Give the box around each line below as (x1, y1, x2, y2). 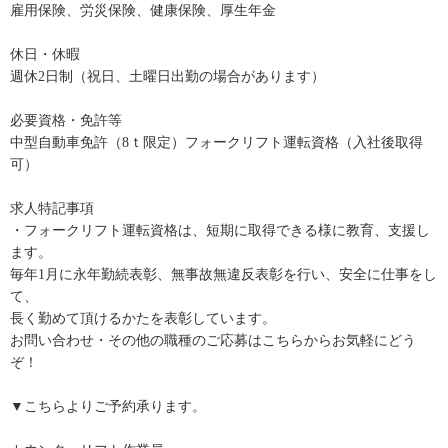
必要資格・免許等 (10, 113, 122, 129)
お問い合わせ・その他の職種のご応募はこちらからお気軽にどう (10, 333, 416, 349)
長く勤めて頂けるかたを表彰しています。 (10, 311, 276, 327)
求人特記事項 (10, 201, 94, 217)
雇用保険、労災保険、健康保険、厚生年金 (10, 3, 276, 19)
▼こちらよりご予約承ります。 (10, 399, 206, 415)
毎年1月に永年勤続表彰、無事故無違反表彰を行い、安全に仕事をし (10, 267, 437, 283)
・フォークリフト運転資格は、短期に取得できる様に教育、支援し (10, 223, 430, 239)
